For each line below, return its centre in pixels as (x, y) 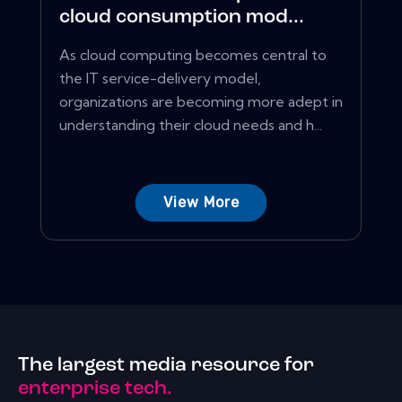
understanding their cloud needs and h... (191, 125)
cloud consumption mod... (182, 18)
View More (201, 203)
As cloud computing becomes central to (193, 55)
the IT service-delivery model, (160, 79)
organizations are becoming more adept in (201, 102)
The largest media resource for (166, 365)
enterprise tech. (95, 389)
